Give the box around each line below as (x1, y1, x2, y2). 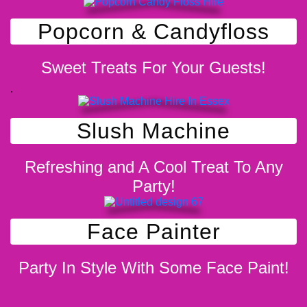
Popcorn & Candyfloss (38, 19, 269, 44)
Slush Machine (77, 119, 230, 143)
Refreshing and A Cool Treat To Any (24, 158, 283, 176)
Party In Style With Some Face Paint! (18, 258, 289, 277)
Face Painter (86, 219, 221, 244)
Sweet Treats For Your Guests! (41, 58, 266, 77)
